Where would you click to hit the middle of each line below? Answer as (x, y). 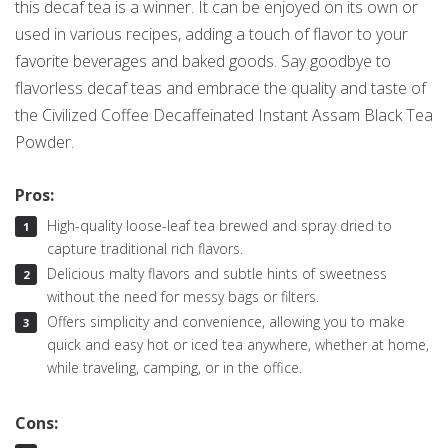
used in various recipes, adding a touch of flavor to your (211, 34)
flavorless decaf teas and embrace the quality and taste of (220, 88)
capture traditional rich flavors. (145, 248)
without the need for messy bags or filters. (183, 296)
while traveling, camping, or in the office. (174, 367)
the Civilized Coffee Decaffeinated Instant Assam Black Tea (224, 115)
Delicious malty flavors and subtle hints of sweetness (216, 273)
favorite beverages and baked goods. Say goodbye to (203, 61)
